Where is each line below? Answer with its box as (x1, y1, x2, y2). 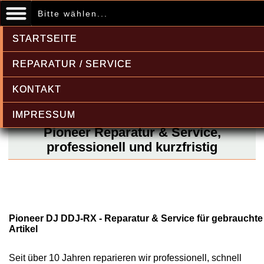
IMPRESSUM (12, 110, 75, 120)
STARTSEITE (12, 34, 77, 44)
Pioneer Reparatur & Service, (43, 125, 221, 140)
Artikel (9, 224, 38, 234)
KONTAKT (12, 84, 61, 94)
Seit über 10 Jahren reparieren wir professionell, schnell (9, 253, 242, 263)
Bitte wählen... (37, 9, 108, 18)
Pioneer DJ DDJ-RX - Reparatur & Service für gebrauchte (9, 213, 263, 223)
